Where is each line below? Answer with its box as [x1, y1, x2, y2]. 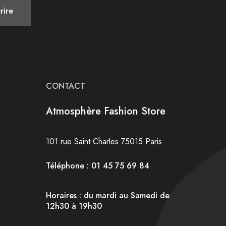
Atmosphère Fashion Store [46, 103, 165, 119]
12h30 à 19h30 [46, 200, 102, 212]
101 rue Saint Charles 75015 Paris [46, 136, 162, 148]
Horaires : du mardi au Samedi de [46, 189, 169, 201]
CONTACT [46, 80, 85, 92]
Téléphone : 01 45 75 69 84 [46, 160, 149, 172]
